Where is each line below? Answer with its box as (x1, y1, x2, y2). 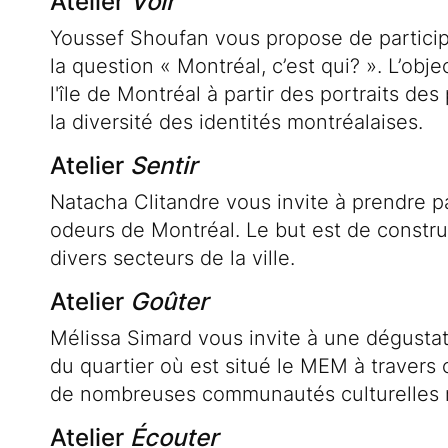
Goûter (130, 287, 208, 317)
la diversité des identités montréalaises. (50, 110, 423, 135)
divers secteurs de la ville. (50, 246, 295, 271)
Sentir (130, 151, 197, 181)
